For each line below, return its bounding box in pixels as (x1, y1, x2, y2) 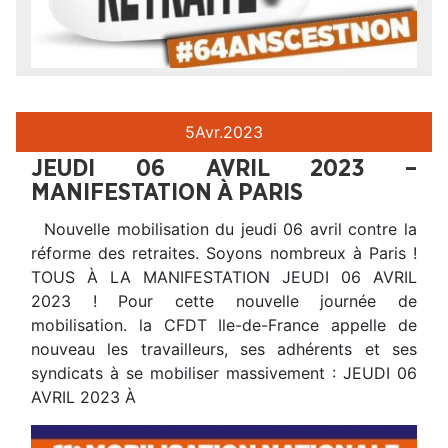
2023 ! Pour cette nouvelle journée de (31, 290, 417, 311)
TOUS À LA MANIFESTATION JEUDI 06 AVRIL (31, 266, 417, 287)
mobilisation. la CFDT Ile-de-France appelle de (31, 314, 417, 335)
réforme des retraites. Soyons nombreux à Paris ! (31, 242, 417, 263)
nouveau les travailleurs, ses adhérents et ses (31, 338, 417, 359)
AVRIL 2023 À (31, 386, 136, 407)
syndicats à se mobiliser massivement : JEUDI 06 (31, 362, 417, 383)
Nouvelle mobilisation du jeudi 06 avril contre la (31, 218, 417, 239)
